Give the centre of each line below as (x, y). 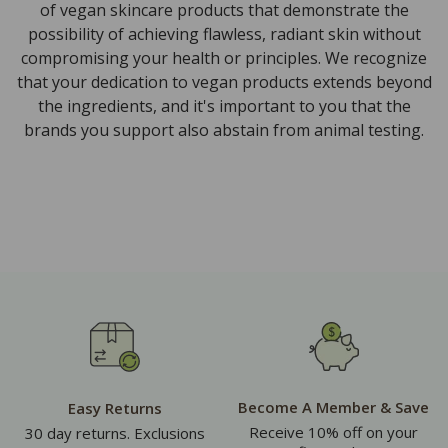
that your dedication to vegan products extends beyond (224, 82)
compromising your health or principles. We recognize (224, 58)
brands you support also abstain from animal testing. (224, 130)
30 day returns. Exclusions (114, 433)
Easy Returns (114, 408)
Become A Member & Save (333, 407)
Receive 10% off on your (333, 432)
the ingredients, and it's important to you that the (224, 106)
